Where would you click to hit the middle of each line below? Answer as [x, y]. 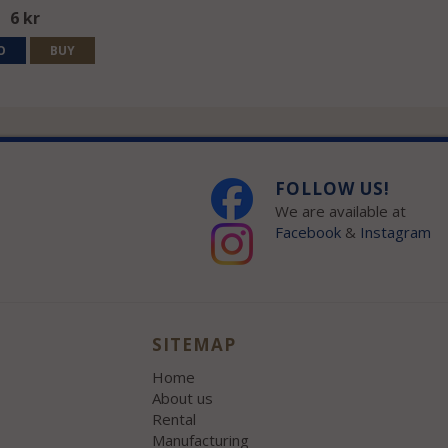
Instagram [398, 232]
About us [183, 398]
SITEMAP [194, 345]
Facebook [308, 232]
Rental [174, 419]
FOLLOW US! [333, 189]
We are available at [341, 211]
